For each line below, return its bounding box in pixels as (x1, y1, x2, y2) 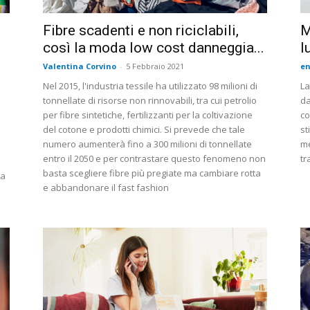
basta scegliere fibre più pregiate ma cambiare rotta (43, 167, 261, 180)
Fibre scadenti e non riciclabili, (43, 22, 239, 39)
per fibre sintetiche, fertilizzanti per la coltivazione (43, 109, 253, 122)
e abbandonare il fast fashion (43, 181, 169, 194)
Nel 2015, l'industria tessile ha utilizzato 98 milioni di (43, 80, 257, 93)
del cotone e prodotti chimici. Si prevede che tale (43, 123, 245, 136)
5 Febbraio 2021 (126, 61, 184, 72)
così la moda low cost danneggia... (43, 39, 264, 57)
